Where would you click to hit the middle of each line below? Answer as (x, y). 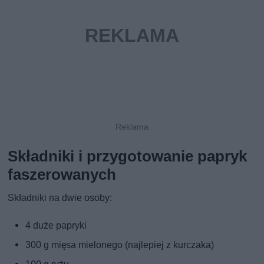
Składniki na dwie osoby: (60, 198)
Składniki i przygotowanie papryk (128, 156)
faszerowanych (62, 175)
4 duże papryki (56, 226)
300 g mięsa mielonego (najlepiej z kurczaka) (120, 245)
